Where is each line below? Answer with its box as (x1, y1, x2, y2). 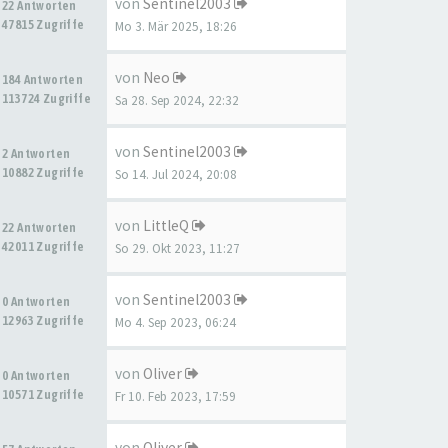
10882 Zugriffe (2, 165, 85, 180)
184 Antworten (2, 72, 86, 87)
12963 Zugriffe (2, 313, 85, 328)
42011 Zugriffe (2, 239, 85, 254)
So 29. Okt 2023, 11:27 (115, 240, 240, 257)
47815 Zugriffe (2, 17, 85, 32)
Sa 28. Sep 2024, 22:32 (115, 92, 239, 109)
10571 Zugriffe (2, 387, 85, 402)
